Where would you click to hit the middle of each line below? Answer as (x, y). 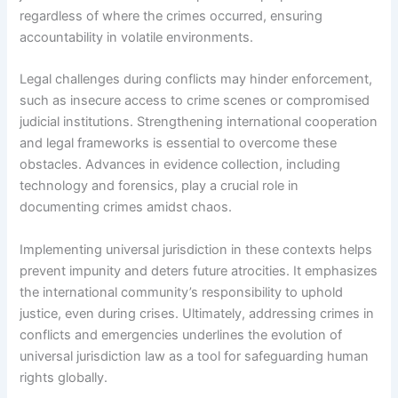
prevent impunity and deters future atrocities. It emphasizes (199, 271)
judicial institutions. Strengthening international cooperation (199, 122)
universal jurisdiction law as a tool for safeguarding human (195, 356)
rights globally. (64, 377)
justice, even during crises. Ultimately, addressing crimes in (197, 313)
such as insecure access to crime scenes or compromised (195, 101)
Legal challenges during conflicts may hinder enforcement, (196, 80)
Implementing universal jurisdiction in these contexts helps (196, 249)
